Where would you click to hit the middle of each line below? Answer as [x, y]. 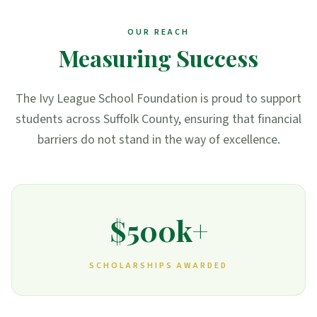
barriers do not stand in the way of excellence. [158, 140]
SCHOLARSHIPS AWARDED [158, 266]
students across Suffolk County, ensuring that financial [158, 119]
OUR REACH [158, 32]
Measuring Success [158, 58]
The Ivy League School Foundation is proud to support [158, 99]
